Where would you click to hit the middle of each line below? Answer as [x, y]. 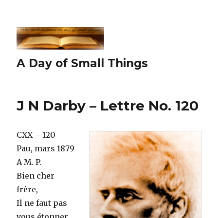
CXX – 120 [36, 135]
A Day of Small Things [82, 63]
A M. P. [29, 162]
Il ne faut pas [42, 203]
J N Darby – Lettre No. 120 [108, 105]
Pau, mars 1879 [46, 148]
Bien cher [36, 175]
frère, [27, 189]
